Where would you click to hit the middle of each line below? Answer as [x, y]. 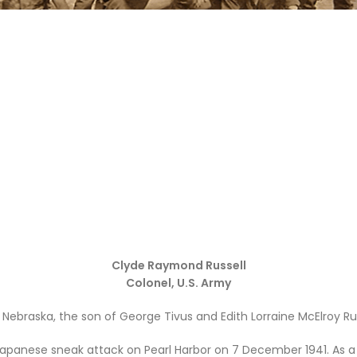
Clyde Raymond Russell [178, 265]
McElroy [319, 316]
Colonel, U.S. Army [178, 283]
